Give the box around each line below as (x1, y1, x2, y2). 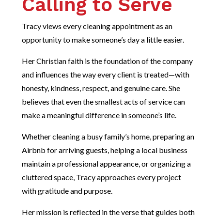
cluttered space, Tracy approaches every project (21, 172, 181, 182)
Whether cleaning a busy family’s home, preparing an (21, 131, 194, 141)
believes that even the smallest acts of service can (21, 96, 185, 106)
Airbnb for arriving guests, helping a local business (21, 145, 187, 155)
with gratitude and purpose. (21, 186, 112, 195)
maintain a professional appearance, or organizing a (21, 158, 191, 168)
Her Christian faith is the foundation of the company (21, 56, 193, 65)
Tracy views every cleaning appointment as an (21, 21, 172, 31)
